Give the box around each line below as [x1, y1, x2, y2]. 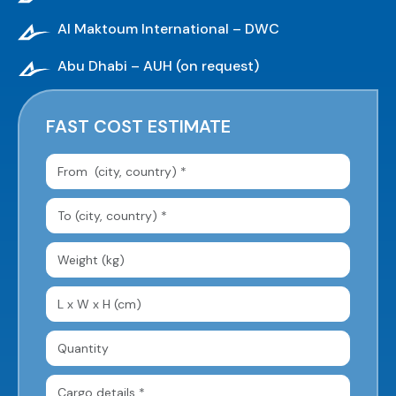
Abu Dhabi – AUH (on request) [57, 57, 259, 76]
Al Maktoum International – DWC [57, 19, 279, 39]
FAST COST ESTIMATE [46, 115, 231, 139]
